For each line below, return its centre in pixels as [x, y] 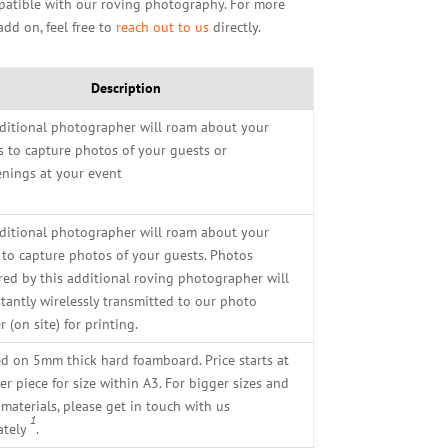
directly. [234, 26]
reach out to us [162, 26]
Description [126, 87]
